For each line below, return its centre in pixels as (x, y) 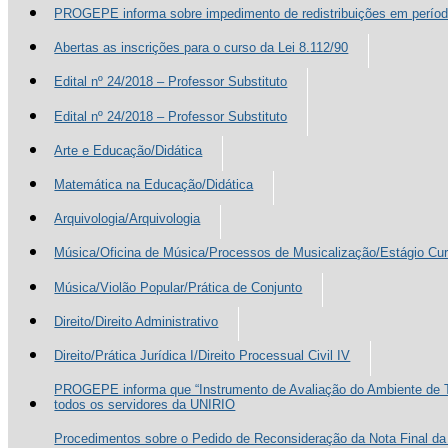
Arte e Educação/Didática (128, 150)
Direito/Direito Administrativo (136, 321)
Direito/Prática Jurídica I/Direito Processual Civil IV (202, 355)
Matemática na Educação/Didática (154, 184)
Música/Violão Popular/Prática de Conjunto (178, 287)
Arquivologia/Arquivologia (127, 219)
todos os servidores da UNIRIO (145, 405)
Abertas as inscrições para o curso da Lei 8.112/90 (201, 48)
